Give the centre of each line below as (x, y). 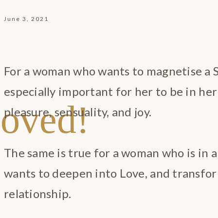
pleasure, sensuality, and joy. (78, 111)
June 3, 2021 (26, 18)
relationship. (38, 193)
